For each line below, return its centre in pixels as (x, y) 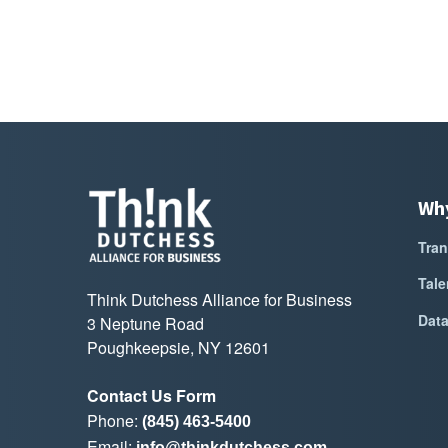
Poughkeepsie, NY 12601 (178, 347)
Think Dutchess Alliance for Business (219, 299)
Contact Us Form (151, 395)
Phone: (112, 420)
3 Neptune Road (145, 323)
